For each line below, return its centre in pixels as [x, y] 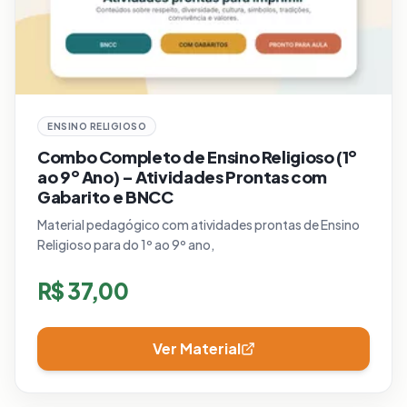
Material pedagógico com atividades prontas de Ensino [199, 224]
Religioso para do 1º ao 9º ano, [126, 244]
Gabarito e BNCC [105, 196]
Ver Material [196, 348]
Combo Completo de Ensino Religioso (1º [198, 156]
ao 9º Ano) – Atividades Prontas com [183, 176]
